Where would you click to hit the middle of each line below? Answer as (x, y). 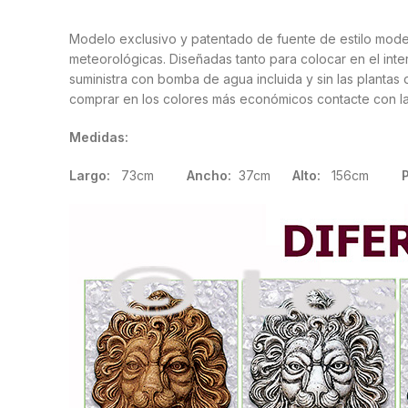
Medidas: (99, 138)
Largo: (90, 176)
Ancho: (209, 176)
